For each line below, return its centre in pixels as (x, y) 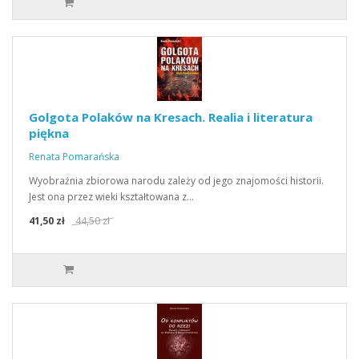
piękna (49, 133)
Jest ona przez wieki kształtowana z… (111, 197)
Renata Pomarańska (74, 157)
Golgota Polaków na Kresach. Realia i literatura (171, 117)
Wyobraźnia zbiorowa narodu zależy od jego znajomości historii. (176, 181)
